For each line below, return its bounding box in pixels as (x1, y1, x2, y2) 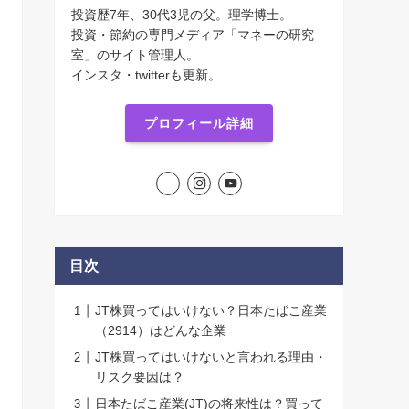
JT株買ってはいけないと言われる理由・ (95, 350, 327, 365)
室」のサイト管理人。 (71, 47, 199, 63)
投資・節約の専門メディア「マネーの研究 (71, 27, 314, 43)
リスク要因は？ (95, 370, 184, 385)
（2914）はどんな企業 (95, 323, 226, 339)
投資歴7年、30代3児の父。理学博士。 (71, 7, 292, 23)
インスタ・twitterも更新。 (71, 68, 221, 83)
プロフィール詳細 (144, 115, 254, 131)
